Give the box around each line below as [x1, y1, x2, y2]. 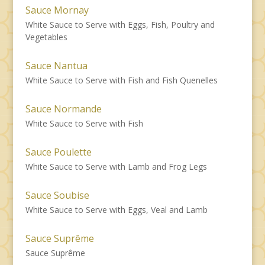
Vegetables [25, 31, 67, 43]
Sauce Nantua [25, 59, 88, 72]
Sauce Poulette [25, 145, 92, 159]
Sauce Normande [25, 102, 102, 115]
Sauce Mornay [25, 3, 89, 17]
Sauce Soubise [25, 188, 89, 202]
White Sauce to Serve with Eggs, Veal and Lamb [25, 203, 208, 215]
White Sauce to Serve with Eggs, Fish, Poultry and [25, 18, 215, 30]
